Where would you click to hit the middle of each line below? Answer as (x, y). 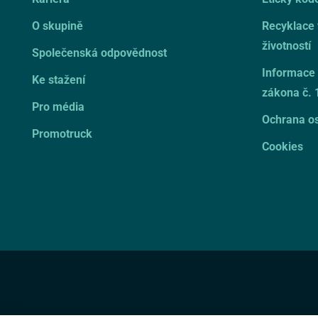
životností (286, 45)
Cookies (282, 146)
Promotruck (62, 133)
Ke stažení (59, 79)
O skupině (57, 25)
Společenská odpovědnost (99, 52)
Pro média (58, 106)
